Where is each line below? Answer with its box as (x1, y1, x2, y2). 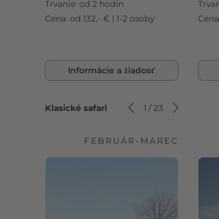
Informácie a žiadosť (68, 65, 155, 75)
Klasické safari (45, 103, 107, 113)
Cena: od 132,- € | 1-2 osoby (45, 13, 154, 23)
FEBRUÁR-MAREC (84, 135, 178, 146)
